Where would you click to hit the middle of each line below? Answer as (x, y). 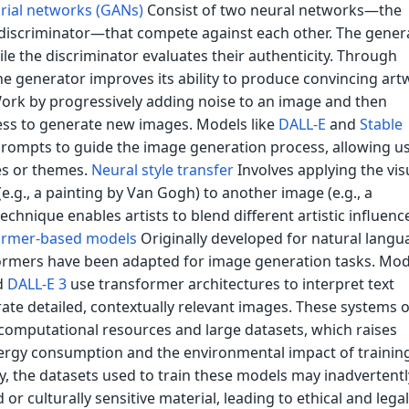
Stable (381, 125)
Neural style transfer (162, 170)
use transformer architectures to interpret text (230, 284)
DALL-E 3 (37, 284)
